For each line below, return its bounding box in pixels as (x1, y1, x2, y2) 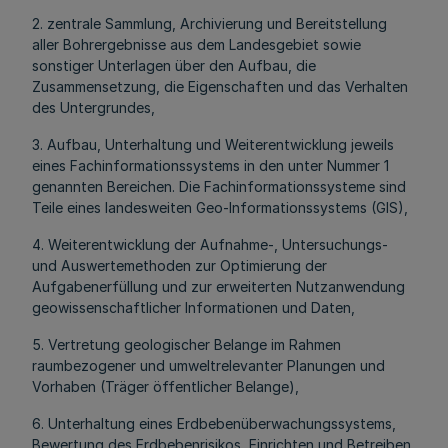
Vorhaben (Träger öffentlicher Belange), (32, 378, 299, 395)
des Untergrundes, (32, 99, 155, 116)
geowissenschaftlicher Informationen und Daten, (32, 299, 355, 316)
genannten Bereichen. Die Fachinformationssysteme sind (32, 178, 406, 195)
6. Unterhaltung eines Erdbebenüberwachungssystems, (32, 415, 396, 432)
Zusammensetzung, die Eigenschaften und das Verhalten (32, 78, 408, 95)
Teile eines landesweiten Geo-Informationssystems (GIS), (32, 199, 408, 216)
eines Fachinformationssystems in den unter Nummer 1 (32, 157, 389, 174)
